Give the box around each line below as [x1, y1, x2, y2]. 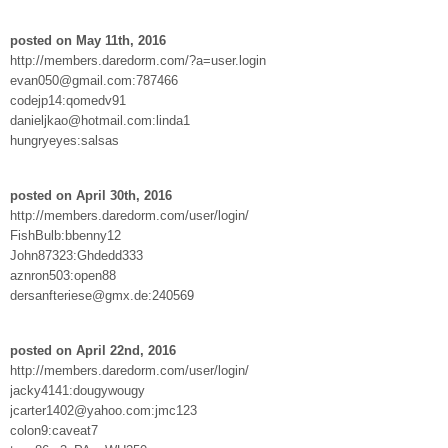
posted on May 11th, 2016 [10, 32, 166, 48]
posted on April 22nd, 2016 [10, 342, 176, 358]
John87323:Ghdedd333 [10, 247, 143, 263]
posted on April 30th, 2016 [10, 187, 172, 203]
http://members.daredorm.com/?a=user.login [10, 52, 266, 68]
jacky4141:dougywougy [10, 382, 145, 398]
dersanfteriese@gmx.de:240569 [10, 287, 194, 303]
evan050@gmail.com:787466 [10, 72, 178, 88]
